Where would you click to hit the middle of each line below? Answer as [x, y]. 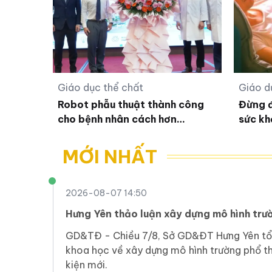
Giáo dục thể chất [100, 88]
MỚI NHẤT [110, 157]
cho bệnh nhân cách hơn [117, 119]
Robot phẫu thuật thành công [131, 105]
